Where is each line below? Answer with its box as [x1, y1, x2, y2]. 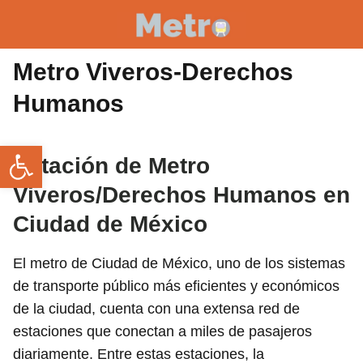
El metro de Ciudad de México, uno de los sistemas [13, 255, 345, 271]
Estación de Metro [13, 153, 210, 178]
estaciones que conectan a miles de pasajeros [13, 323, 312, 340]
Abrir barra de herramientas [7, 139, 20, 168]
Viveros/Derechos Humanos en [13, 182, 350, 207]
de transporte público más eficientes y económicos [13, 278, 340, 294]
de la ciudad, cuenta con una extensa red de [13, 301, 300, 317]
